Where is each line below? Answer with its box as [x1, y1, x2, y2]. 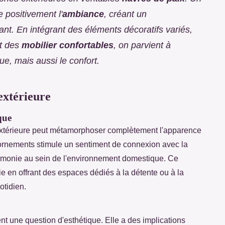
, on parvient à [114, 40, 171, 50]
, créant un [104, 9, 147, 19]
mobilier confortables [22, 40, 114, 50]
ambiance [62, 9, 104, 19]
